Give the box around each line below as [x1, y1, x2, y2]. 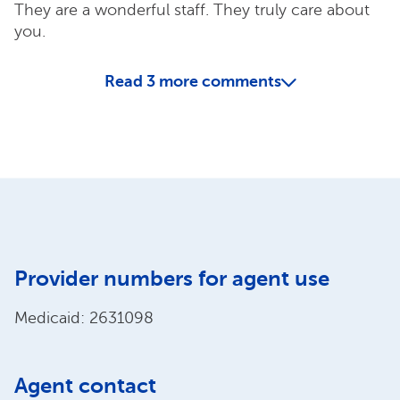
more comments [158, 71, 281, 90]
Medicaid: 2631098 [14, 308, 154, 327]
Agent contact [14, 372, 156, 398]
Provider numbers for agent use [14, 265, 329, 291]
